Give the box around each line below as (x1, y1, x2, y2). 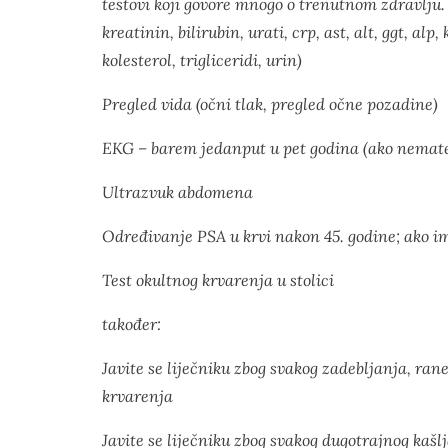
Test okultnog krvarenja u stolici (102, 270, 334, 290)
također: (102, 314, 161, 334)
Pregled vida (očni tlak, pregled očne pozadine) (102, 94, 438, 114)
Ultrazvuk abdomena (102, 182, 253, 202)
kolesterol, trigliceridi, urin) (102, 50, 302, 70)
